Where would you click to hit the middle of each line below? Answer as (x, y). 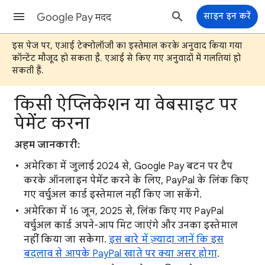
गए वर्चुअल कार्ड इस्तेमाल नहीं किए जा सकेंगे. (113, 195)
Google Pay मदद (74, 17)
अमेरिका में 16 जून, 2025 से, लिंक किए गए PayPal (124, 211)
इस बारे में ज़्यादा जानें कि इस (167, 240)
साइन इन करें (227, 16)
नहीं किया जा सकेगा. (67, 240)
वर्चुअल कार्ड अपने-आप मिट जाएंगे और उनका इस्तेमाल (131, 225)
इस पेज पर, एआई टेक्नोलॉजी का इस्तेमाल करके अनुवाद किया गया (127, 46)
